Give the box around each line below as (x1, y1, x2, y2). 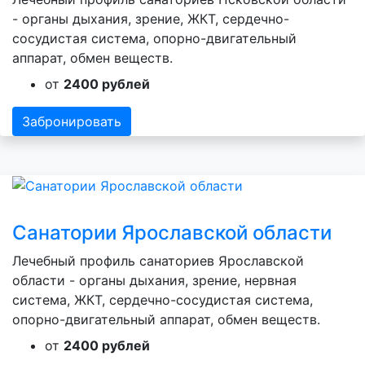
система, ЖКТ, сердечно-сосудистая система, (12, 292, 313, 309)
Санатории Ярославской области (12, 221, 332, 245)
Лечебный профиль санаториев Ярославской (12, 253, 304, 270)
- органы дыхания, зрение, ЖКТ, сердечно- (12, 10, 289, 27)
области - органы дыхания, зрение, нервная (12, 272, 297, 289)
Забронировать (22, 112, 121, 130)
